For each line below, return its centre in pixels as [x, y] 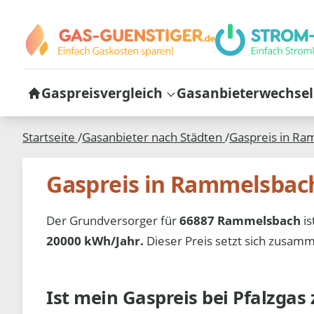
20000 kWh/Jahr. [95, 240]
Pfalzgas [272, 297]
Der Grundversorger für [113, 220]
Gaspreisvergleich [102, 93]
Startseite [50, 137]
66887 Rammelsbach [240, 220]
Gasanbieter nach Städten [153, 137]
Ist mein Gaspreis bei [140, 297]
